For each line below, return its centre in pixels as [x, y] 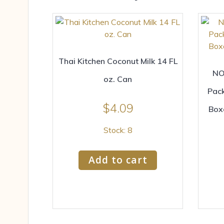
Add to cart [118, 160]
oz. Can [118, 79]
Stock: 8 [118, 130]
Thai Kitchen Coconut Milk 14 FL [118, 61]
